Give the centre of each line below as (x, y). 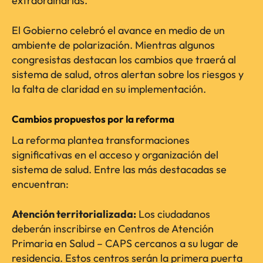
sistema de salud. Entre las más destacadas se (119, 170)
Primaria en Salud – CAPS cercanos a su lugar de (125, 244)
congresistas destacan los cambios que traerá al (124, 60)
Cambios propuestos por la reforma (93, 119)
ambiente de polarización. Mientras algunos (113, 45)
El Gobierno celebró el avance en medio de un (118, 31)
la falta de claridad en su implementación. (109, 89)
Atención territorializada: (74, 214)
